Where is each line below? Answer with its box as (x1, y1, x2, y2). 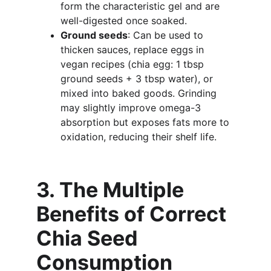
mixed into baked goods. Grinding (60, 87, 220, 99)
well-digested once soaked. (60, 15, 187, 27)
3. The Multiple (36, 177, 189, 202)
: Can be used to (128, 29, 206, 41)
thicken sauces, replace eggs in (60, 44, 207, 56)
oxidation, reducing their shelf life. (60, 131, 217, 143)
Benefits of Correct (36, 201, 231, 226)
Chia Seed (36, 226, 143, 250)
